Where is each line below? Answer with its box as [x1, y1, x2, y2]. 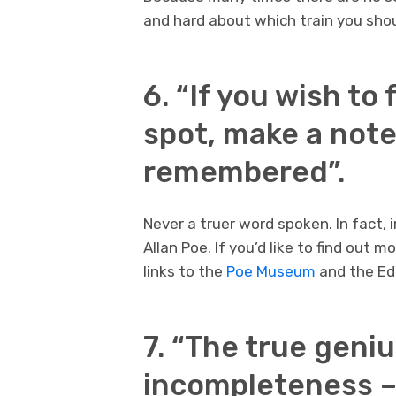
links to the [143, 263, 226, 281]
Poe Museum [226, 263, 316, 281]
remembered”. [143, 154, 345, 189]
